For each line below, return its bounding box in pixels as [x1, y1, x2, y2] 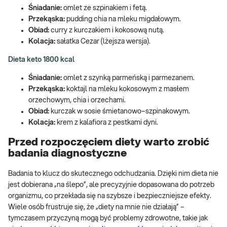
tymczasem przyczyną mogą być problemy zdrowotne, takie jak [8, 214, 208, 222]
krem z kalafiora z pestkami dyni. [55, 119, 158, 126]
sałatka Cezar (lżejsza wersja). [55, 37, 150, 45]
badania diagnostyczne [8, 148, 127, 159]
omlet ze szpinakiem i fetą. [62, 4, 147, 12]
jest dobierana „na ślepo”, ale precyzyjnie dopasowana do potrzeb [8, 181, 214, 188]
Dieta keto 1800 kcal [8, 56, 75, 63]
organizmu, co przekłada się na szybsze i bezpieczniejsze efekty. [8, 192, 211, 200]
